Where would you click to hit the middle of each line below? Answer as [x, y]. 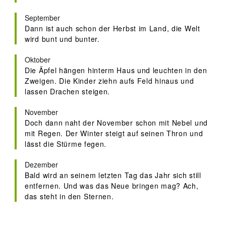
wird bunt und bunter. [62, 39]
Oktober [38, 60]
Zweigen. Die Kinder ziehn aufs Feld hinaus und [109, 81]
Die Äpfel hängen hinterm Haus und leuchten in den [116, 70]
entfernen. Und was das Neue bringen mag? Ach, [112, 186]
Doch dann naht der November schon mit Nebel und [116, 123]
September [42, 18]
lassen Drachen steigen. [68, 92]
